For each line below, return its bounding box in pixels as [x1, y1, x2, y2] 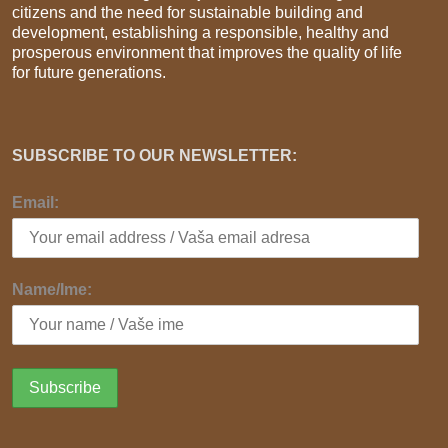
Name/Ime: [12, 281, 92, 298]
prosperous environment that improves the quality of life [12, 44, 402, 61]
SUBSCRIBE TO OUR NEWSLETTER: [12, 147, 297, 164]
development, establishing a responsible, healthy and [12, 24, 389, 41]
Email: [12, 194, 59, 211]
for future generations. [12, 64, 166, 81]
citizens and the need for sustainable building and [12, 4, 363, 21]
